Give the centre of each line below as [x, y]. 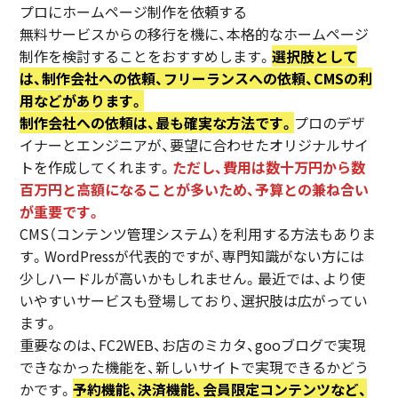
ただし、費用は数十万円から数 [269, 167]
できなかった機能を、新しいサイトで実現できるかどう [195, 367]
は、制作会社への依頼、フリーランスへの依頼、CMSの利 [196, 79]
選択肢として [315, 56]
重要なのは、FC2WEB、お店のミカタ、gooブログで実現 [193, 345]
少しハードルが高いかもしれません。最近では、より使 [193, 279]
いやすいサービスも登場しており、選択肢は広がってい [194, 301]
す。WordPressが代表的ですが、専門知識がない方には [192, 256]
